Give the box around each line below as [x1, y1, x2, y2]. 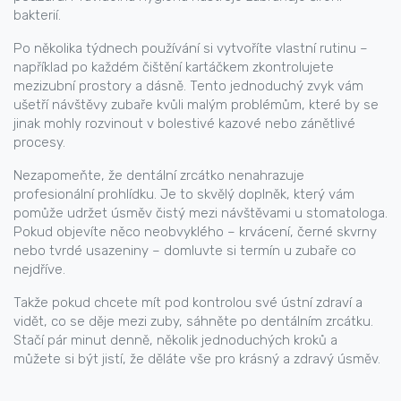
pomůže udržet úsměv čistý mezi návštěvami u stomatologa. [13, 205, 388, 221]
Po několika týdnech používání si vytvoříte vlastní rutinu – [13, 40, 368, 56]
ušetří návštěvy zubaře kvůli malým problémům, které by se [13, 97, 379, 113]
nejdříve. [13, 261, 65, 277]
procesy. [13, 134, 65, 150]
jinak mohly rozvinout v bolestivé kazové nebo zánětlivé [13, 115, 355, 132]
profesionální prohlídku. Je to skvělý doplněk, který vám [13, 186, 354, 202]
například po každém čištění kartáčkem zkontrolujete [13, 59, 334, 75]
